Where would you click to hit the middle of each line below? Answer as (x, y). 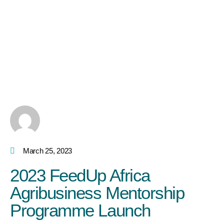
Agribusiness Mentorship (97, 193)
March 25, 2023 (48, 151)
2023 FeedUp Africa (80, 175)
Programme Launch (80, 210)
